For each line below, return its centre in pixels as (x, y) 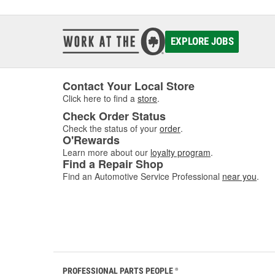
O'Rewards (91, 140)
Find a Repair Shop (113, 164)
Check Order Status (114, 116)
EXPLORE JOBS (202, 41)
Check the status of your (110, 128)
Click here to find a (100, 98)
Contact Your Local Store (129, 86)
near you (239, 176)
